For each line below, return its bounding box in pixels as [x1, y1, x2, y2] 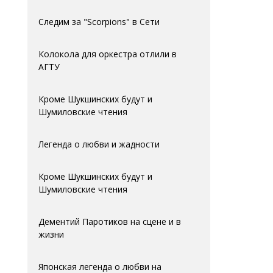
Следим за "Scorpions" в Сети [38, 16, 160, 27]
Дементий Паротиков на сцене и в [38, 216, 181, 227]
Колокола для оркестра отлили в [38, 48, 177, 60]
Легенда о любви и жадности [38, 138, 160, 150]
